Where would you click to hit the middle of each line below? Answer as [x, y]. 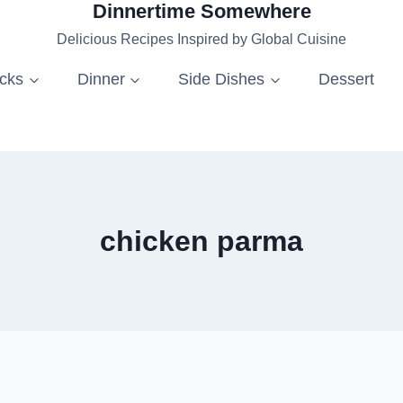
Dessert [346, 79]
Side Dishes [222, 79]
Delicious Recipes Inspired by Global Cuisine [201, 39]
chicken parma [201, 241]
